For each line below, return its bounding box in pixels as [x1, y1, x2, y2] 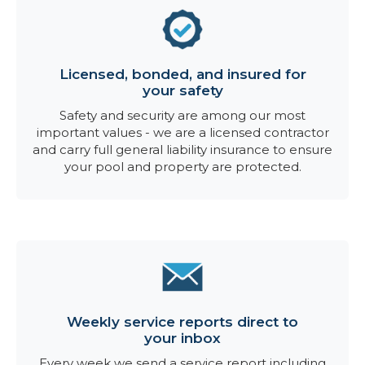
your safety [142, 82, 223, 99]
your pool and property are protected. [64, 159, 301, 174]
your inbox [144, 330, 221, 346]
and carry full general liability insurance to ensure [33, 142, 332, 157]
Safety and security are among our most [59, 108, 306, 123]
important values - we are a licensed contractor [36, 125, 329, 140]
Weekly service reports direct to [67, 314, 298, 330]
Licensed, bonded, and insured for [59, 66, 306, 82]
